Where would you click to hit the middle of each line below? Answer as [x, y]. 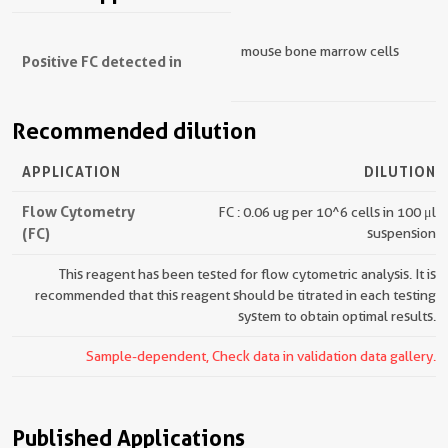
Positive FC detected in [102, 61]
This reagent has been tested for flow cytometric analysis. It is [247, 274]
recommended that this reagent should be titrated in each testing [235, 295]
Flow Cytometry [78, 211]
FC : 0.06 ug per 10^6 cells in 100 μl [327, 212]
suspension [401, 233]
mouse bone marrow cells [320, 51]
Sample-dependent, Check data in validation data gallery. [261, 356]
